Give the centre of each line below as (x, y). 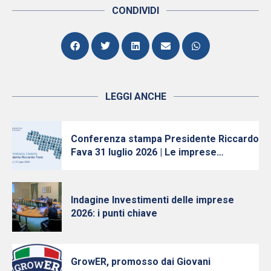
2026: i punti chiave (114, 214)
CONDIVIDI (135, 10)
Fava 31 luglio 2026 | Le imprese (115, 152)
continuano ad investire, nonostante (153, 165)
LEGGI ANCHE (135, 96)
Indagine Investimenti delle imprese (152, 200)
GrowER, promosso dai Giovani (140, 261)
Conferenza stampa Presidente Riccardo (165, 139)
